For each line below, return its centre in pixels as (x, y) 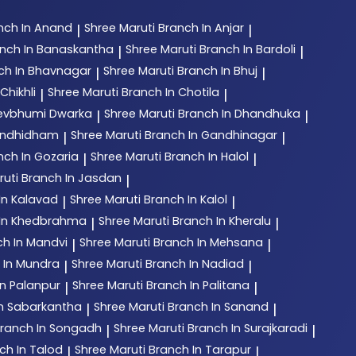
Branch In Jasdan (72, 178)
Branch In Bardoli (248, 49)
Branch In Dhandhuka (239, 113)
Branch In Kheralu (222, 221)
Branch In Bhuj (217, 70)
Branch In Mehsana (208, 242)
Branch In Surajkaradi (248, 328)
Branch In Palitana (198, 285)
